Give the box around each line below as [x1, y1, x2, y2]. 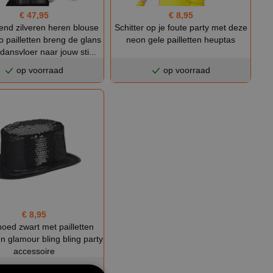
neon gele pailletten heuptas [126, 34, 235, 44]
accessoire [13, 246, 55, 256]
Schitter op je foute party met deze [114, 22, 247, 32]
